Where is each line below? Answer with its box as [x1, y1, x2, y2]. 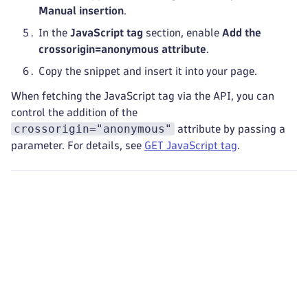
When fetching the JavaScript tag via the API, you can [11, 91, 274, 101]
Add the [222, 27, 261, 38]
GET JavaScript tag [144, 140, 237, 151]
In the [38, 27, 70, 38]
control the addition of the [11, 107, 137, 118]
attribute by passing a [175, 124, 285, 134]
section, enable [143, 27, 222, 38]
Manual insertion [38, 5, 124, 16]
